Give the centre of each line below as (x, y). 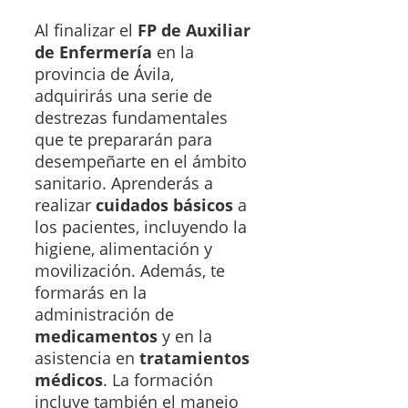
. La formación (158, 380)
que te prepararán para (123, 140)
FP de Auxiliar (194, 31)
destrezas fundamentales (131, 118)
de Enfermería (93, 52)
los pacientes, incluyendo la (141, 227)
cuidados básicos (164, 205)
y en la (185, 337)
